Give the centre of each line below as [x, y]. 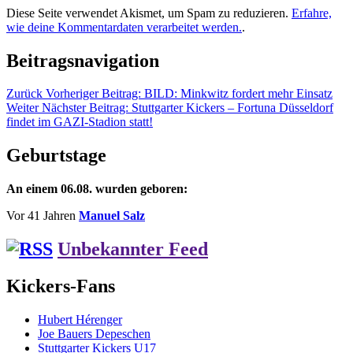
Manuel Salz [112, 216]
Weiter [22, 108]
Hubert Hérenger [80, 319]
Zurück [24, 94]
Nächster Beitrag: [85, 108]
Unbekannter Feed [133, 249]
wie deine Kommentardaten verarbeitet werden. [124, 27]
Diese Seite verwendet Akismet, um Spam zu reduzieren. [149, 13]
